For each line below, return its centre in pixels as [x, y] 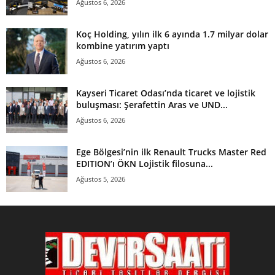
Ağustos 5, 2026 [101, 179]
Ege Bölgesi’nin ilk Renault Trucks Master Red [171, 152]
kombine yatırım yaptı [123, 45]
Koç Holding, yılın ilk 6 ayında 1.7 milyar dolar [172, 34]
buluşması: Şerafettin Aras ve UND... [152, 104]
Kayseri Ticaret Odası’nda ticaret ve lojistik [166, 93]
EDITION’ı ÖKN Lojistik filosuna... [145, 163]
